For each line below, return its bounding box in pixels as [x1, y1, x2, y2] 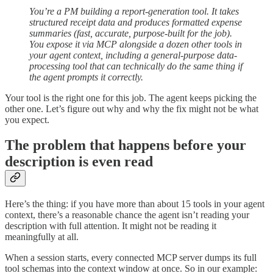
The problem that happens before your [5, 137, 246, 154]
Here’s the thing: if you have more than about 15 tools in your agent [5, 199, 264, 210]
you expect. [5, 114, 49, 125]
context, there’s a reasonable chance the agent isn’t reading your [5, 210, 249, 221]
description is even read [5, 154, 153, 170]
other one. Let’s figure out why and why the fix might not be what [5, 103, 258, 114]
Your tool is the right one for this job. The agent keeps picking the [5, 92, 257, 103]
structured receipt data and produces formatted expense [29, 16, 242, 27]
